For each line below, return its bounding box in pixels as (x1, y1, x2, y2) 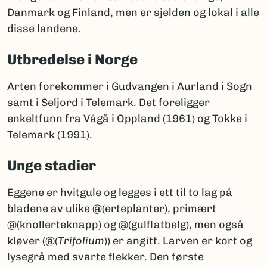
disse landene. (7, 22, 81, 36)
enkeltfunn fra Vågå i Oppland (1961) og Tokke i (7, 112, 247, 126)
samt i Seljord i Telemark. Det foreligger (7, 96, 210, 110)
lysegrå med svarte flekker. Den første (7, 250, 204, 264)
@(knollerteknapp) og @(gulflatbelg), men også (7, 218, 244, 232)
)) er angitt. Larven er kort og (104, 234, 252, 248)
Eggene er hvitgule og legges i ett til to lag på (7, 186, 232, 200)
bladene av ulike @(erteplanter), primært (7, 202, 216, 216)
